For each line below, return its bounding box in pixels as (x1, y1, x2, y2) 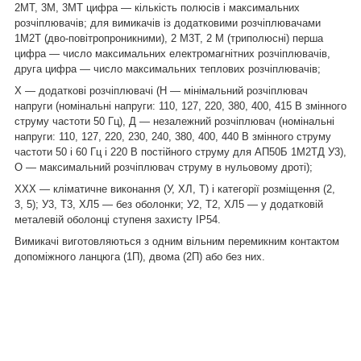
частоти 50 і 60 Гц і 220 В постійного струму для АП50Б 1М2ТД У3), (15, 145, 346, 158)
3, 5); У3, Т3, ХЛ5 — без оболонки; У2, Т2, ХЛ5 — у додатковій (15, 197, 323, 210)
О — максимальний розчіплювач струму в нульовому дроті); (15, 160, 313, 173)
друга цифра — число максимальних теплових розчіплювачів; (15, 62, 321, 75)
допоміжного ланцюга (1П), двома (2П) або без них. (15, 250, 265, 263)
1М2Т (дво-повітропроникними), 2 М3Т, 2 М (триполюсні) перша (15, 31, 323, 44)
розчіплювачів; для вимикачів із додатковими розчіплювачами (15, 16, 321, 29)
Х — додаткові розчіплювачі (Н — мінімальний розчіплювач (15, 84, 308, 97)
